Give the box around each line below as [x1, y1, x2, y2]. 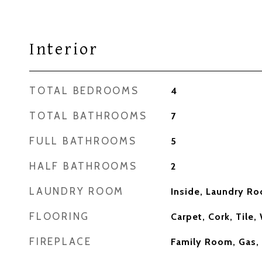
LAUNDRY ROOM [29, 185, 124, 197]
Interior [29, 40, 98, 59]
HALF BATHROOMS [29, 160, 137, 172]
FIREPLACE [29, 236, 92, 247]
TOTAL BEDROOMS [29, 85, 139, 96]
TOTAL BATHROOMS [29, 110, 147, 122]
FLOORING [29, 211, 89, 222]
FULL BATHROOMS [29, 135, 137, 147]
